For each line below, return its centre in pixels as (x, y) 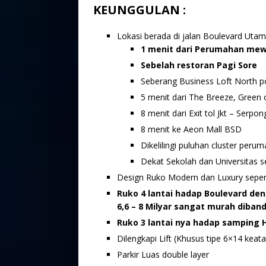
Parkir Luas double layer (163, 254)
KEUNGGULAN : (140, 9)
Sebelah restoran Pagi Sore (199, 65)
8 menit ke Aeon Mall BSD (191, 129)
